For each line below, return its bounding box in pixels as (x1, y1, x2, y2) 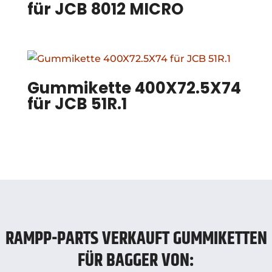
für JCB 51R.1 (27, 92, 127, 115)
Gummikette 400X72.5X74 (27, 76, 241, 99)
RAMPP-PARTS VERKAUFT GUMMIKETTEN (5, 225, 267, 253)
